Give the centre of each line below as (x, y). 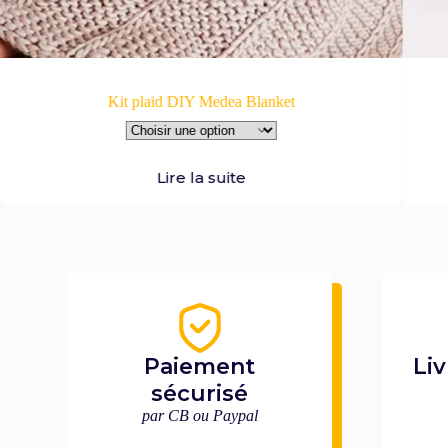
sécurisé (200, 394)
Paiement (200, 367)
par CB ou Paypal (199, 416)
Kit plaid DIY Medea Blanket (202, 101)
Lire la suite (202, 177)
